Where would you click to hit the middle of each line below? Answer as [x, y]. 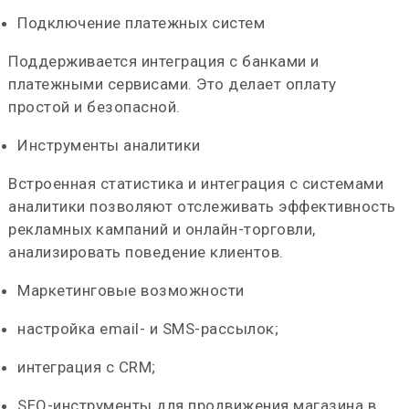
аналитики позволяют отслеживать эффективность [202, 206]
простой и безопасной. [94, 107]
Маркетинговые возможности [131, 290]
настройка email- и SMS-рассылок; [148, 329]
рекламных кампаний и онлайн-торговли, [162, 229]
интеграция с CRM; [87, 367]
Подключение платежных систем [142, 23]
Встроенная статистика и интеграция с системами [196, 184]
